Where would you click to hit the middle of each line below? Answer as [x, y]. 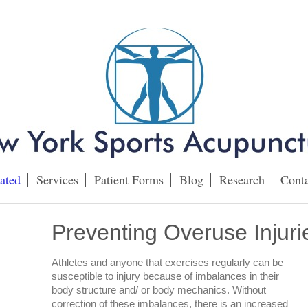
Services [57, 179]
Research [242, 179]
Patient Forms [129, 179]
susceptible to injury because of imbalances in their [165, 276]
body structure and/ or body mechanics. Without [158, 290]
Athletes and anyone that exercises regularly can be [167, 262]
